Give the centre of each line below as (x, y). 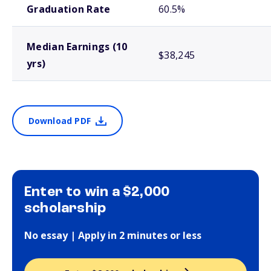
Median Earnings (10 (77, 47)
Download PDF (59, 121)
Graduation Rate (69, 9)
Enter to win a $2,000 (97, 192)
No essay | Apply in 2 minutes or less (113, 235)
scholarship (65, 209)
